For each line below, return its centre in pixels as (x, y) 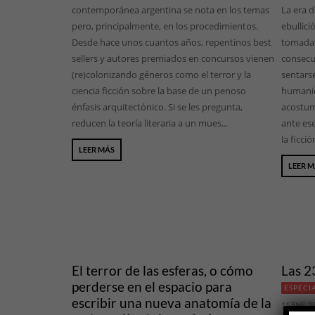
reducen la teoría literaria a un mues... (150, 123)
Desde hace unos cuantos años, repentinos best (172, 43)
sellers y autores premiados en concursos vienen (173, 59)
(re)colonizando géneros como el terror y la (161, 75)
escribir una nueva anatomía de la (172, 303)
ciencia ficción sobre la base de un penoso (159, 91)
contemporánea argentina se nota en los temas (171, 10)
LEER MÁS (97, 150)
